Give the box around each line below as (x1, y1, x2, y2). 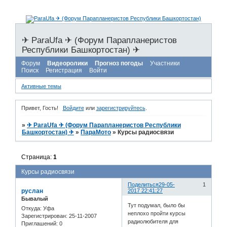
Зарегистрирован (21, 212, 66, 219)
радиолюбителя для (128, 218, 179, 225)
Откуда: (21, 205, 42, 211)
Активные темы (21, 83, 61, 89)
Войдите (62, 105, 84, 111)
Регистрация (46, 67, 82, 74)
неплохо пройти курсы (128, 210, 186, 217)
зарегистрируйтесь (96, 105, 145, 111)
